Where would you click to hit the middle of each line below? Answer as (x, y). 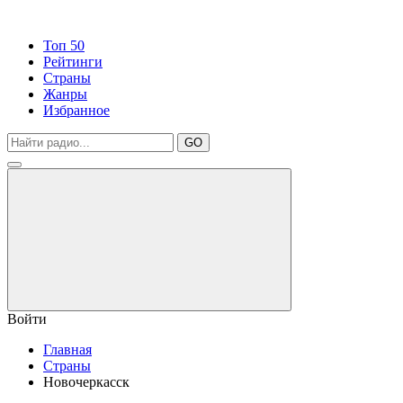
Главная (67, 349)
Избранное (76, 110)
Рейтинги (73, 62)
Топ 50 (64, 45)
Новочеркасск (86, 382)
